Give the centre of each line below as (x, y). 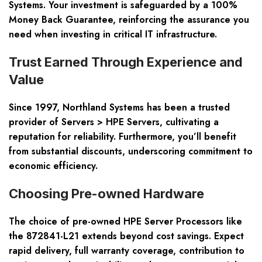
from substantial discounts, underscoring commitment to (131, 151)
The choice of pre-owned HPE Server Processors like (125, 222)
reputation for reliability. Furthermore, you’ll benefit (123, 137)
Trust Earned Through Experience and (126, 62)
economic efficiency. (53, 166)
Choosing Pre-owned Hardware (106, 194)
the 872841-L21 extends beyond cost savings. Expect (126, 236)
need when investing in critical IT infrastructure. (113, 35)
